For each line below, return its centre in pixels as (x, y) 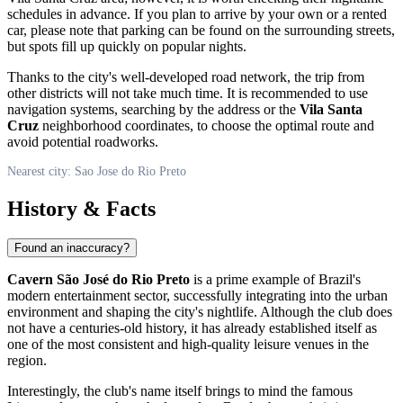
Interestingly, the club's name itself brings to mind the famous (180, 391)
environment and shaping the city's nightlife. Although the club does (200, 312)
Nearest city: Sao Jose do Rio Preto (97, 171)
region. (27, 361)
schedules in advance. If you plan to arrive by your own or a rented (197, 13)
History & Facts (81, 208)
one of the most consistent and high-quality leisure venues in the (188, 345)
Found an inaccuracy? (72, 248)
